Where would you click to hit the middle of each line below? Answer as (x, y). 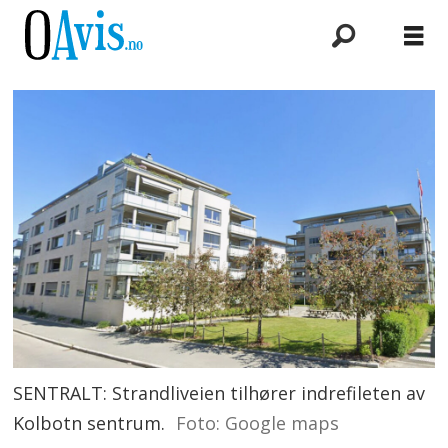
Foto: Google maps (257, 423)
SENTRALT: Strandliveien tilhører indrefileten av (219, 393)
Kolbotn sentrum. (89, 423)
